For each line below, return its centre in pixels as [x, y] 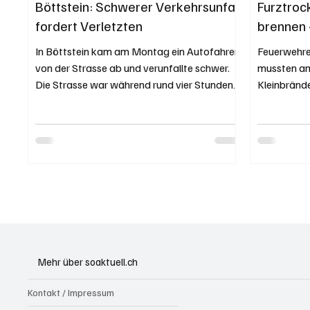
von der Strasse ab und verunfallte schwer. [133, 67]
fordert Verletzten [89, 25]
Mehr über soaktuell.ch [88, 262]
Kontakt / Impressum [71, 293]
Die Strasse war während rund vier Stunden [135, 84]
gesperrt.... [60, 101]
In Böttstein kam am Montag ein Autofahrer [137, 51]
